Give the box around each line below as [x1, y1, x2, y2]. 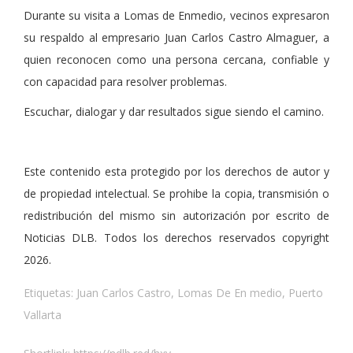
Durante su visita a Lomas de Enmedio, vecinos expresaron [24, 8, 329, 24]
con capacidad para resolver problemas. [24, 74, 227, 90]
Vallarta [24, 307, 61, 323]
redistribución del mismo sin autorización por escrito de [24, 208, 329, 224]
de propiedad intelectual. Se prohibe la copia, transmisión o [24, 186, 329, 202]
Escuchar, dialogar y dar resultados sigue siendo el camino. [24, 104, 324, 120]
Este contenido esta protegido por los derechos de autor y [24, 164, 329, 180]
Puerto [288, 285, 323, 301]
